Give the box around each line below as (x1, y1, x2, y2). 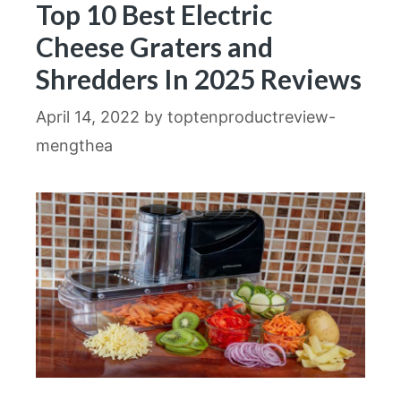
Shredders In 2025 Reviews (36, 63, 362, 96)
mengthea (36, 136, 113, 156)
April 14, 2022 (36, 107, 140, 127)
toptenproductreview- (167, 107, 336, 127)
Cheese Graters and (36, 30, 273, 64)
